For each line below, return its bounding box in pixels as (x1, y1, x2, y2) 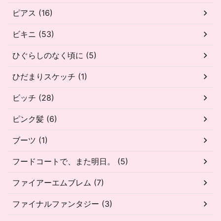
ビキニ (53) (12, 29, 54, 39)
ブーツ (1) (12, 135, 48, 145)
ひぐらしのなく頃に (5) (12, 50, 97, 60)
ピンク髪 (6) (12, 113, 57, 124)
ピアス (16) (12, 7, 53, 18)
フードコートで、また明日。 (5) (12, 156, 128, 166)
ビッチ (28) (12, 92, 54, 103)
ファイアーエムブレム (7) (12, 177, 104, 187)
